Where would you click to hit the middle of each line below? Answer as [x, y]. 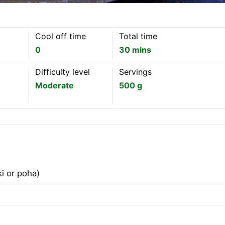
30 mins [135, 50]
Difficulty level [63, 72]
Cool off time [61, 36]
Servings [136, 72]
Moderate [55, 85]
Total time [138, 36]
